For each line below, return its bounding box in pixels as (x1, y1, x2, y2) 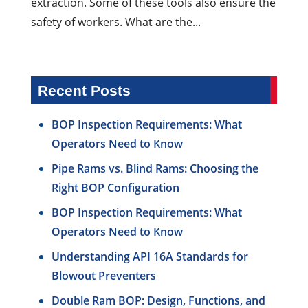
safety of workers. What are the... (30, 14, 201, 30)
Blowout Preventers (51, 268, 156, 284)
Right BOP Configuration (51, 180, 179, 196)
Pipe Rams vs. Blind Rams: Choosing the (51, 161, 258, 177)
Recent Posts (37, 82, 131, 99)
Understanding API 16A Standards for (51, 249, 248, 265)
